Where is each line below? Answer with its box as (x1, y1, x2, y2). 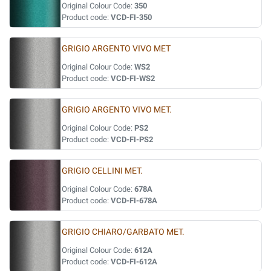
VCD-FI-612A (111, 257, 157, 266)
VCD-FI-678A (111, 196, 157, 205)
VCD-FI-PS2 (111, 135, 153, 144)
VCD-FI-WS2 (111, 74, 155, 83)
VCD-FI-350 (111, 13, 152, 22)
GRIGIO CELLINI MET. (62, 166, 143, 176)
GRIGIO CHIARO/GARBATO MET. (62, 227, 184, 237)
